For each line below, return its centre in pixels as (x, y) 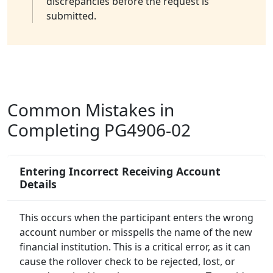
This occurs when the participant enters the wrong (136, 218)
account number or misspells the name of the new (136, 232)
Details (38, 184)
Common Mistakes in (91, 110)
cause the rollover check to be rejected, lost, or (127, 262)
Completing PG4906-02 (99, 130)
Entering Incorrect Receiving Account (120, 172)
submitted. (71, 16)
